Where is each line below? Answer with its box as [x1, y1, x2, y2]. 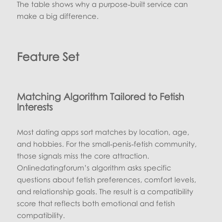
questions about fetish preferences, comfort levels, [17, 175, 197, 184]
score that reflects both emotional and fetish [17, 199, 175, 208]
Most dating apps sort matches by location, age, [17, 127, 190, 137]
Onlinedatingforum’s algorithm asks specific [17, 163, 171, 172]
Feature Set [17, 50, 80, 64]
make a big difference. [17, 11, 99, 21]
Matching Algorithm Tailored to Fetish [17, 91, 185, 103]
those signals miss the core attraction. [17, 151, 150, 161]
